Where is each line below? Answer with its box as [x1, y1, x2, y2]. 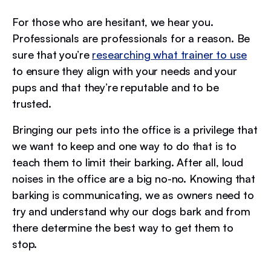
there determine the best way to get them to [12, 220, 234, 234]
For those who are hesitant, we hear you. [12, 15, 214, 28]
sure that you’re [12, 47, 93, 61]
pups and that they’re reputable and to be [12, 80, 219, 94]
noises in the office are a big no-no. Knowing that [12, 171, 255, 185]
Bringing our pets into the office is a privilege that [12, 122, 258, 136]
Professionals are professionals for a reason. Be [12, 31, 250, 45]
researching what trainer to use [92, 47, 247, 61]
